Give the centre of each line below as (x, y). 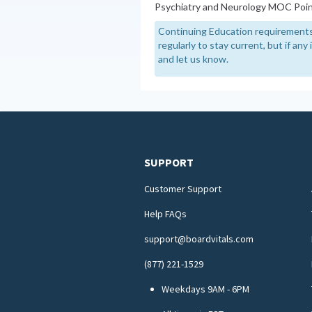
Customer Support (183, 188)
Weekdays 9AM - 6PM (205, 289)
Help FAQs (165, 213)
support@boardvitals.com (199, 239)
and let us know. (193, 58)
